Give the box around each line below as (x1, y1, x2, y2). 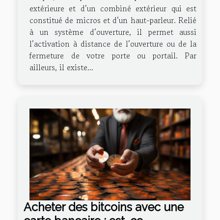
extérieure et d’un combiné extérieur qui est (29, 2, 196, 14)
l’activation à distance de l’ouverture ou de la (29, 37, 196, 50)
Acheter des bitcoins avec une (24, 200, 184, 214)
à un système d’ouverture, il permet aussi (29, 26, 196, 38)
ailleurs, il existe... (29, 61, 93, 73)
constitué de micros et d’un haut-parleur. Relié (29, 14, 196, 26)
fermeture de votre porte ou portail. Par (29, 49, 196, 61)
